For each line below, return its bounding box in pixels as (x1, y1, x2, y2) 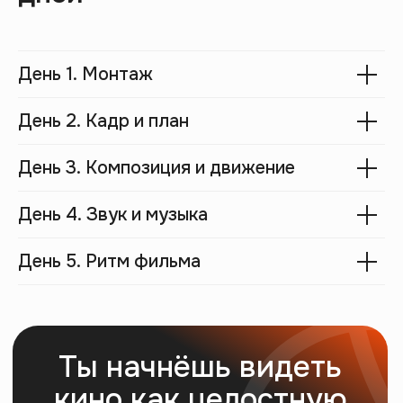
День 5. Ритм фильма (18, 250, 201, 273)
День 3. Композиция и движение (18, 157, 295, 180)
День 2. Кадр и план (18, 110, 189, 133)
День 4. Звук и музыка (18, 203, 208, 227)
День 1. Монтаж (18, 63, 153, 86)
